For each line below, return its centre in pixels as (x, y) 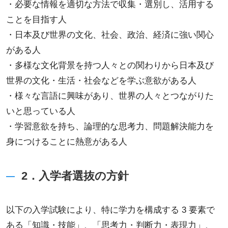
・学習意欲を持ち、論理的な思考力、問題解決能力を (110, 127)
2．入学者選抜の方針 (75, 176)
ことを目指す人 (36, 20)
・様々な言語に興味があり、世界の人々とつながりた (110, 96)
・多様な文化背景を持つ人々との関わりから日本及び (110, 66)
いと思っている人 (40, 111)
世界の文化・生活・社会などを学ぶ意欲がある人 (101, 81)
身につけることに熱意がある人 (66, 142)
